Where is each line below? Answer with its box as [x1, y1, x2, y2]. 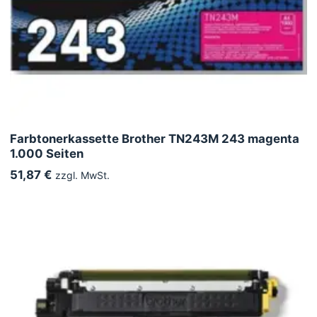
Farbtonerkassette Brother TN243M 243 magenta [10, 131, 299, 146]
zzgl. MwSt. [52, 168, 110, 181]
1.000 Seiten [10, 146, 83, 161]
